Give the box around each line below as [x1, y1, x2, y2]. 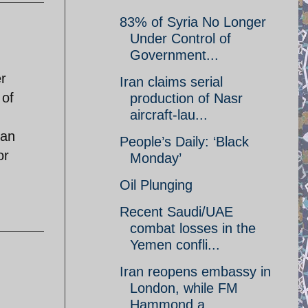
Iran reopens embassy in [120, 264, 271, 279]
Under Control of [130, 31, 231, 46]
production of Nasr [130, 91, 243, 106]
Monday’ [130, 151, 181, 166]
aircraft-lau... [130, 107, 208, 122]
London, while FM [130, 280, 238, 296]
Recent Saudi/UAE [120, 204, 233, 219]
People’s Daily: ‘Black [120, 134, 249, 149]
